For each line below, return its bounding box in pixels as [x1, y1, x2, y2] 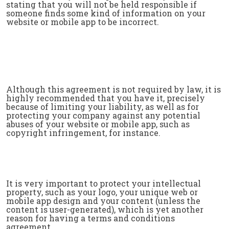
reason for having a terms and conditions [6, 213, 175, 223]
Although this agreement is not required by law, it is [6, 84, 221, 95]
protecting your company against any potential [6, 110, 200, 121]
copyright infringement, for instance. [6, 127, 161, 138]
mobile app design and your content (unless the [6, 195, 200, 206]
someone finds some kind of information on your [6, 8, 205, 18]
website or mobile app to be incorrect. [6, 16, 159, 27]
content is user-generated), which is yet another [6, 204, 203, 215]
